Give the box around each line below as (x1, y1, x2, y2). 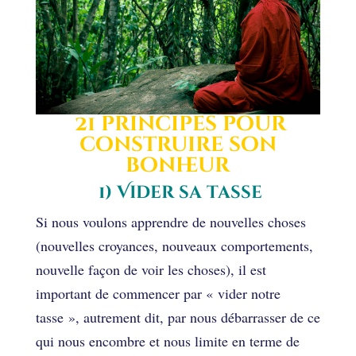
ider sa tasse (129, 180, 262, 204)
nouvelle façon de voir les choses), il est (35, 259, 266, 279)
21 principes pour (75, 110, 287, 138)
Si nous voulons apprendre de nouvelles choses (35, 211, 306, 231)
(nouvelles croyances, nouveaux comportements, (35, 235, 313, 255)
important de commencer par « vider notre (35, 283, 281, 303)
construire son (79, 130, 277, 159)
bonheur (126, 151, 230, 180)
